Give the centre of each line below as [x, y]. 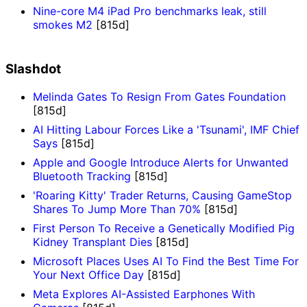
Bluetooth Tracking [82, 176]
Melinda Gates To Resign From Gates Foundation [159, 96]
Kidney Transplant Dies [93, 242]
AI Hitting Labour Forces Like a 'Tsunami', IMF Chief [166, 129]
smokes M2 [63, 25]
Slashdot [33, 69]
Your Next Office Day [88, 274]
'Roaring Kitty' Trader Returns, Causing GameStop [162, 195]
